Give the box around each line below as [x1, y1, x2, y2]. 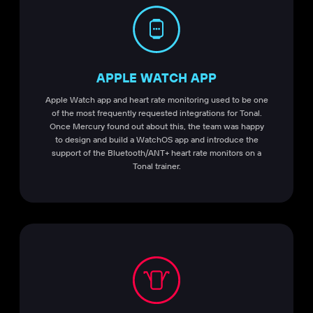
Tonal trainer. [132, 160, 181, 171]
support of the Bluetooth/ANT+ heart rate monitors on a [52, 147, 261, 158]
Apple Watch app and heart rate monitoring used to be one [45, 94, 268, 105]
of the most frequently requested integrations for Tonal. [51, 107, 262, 118]
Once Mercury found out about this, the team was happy [49, 120, 264, 131]
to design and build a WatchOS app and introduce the [54, 133, 259, 145]
